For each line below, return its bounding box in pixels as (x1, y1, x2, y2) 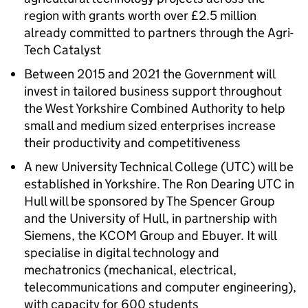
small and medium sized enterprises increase (24, 118, 276, 133)
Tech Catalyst (24, 42, 101, 58)
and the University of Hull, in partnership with (24, 210, 277, 226)
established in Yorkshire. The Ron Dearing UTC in (24, 176, 294, 192)
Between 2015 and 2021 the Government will (24, 66, 275, 82)
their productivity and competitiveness (24, 135, 241, 151)
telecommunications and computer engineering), (24, 279, 296, 295)
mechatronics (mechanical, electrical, (24, 262, 236, 278)
